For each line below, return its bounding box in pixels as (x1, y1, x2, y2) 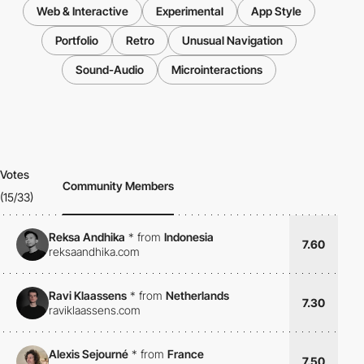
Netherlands (166, 288, 229, 302)
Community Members (63, 179, 175, 193)
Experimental (156, 4, 223, 19)
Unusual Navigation (182, 33, 283, 48)
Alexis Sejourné (49, 346, 128, 361)
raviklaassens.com (49, 302, 141, 317)
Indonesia (164, 229, 214, 244)
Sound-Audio (76, 63, 144, 77)
